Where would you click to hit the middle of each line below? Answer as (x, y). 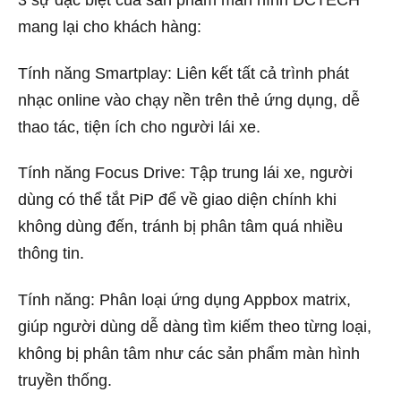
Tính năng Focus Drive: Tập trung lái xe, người (185, 173)
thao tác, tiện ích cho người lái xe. (139, 127)
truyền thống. (65, 381)
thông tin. (51, 254)
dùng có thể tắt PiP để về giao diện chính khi (177, 200)
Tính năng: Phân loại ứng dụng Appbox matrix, (184, 300)
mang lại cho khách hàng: (110, 27)
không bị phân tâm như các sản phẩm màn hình (189, 354)
